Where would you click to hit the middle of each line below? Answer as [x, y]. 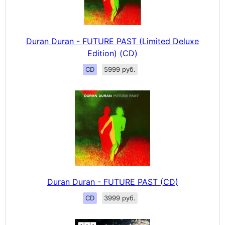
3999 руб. [120, 198]
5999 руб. [120, 69]
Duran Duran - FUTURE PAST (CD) [113, 182]
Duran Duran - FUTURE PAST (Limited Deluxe [113, 41]
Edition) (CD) [113, 53]
